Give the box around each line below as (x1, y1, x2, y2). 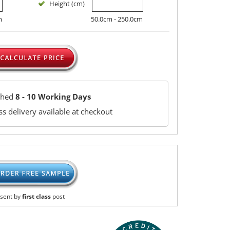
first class (22, 192, 51, 201)
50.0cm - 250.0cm (91, 14, 143, 24)
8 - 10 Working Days (15, 91, 91, 102)
